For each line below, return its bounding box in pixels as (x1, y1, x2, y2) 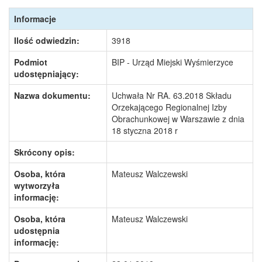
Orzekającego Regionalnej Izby (112, 101, 227, 113)
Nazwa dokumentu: (14, 89, 91, 101)
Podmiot (14, 56, 47, 68)
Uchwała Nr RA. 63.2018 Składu (112, 89, 232, 101)
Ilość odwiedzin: (14, 35, 80, 46)
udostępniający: (14, 68, 79, 80)
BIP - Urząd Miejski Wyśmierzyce (112, 56, 233, 68)
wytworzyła (14, 180, 60, 191)
